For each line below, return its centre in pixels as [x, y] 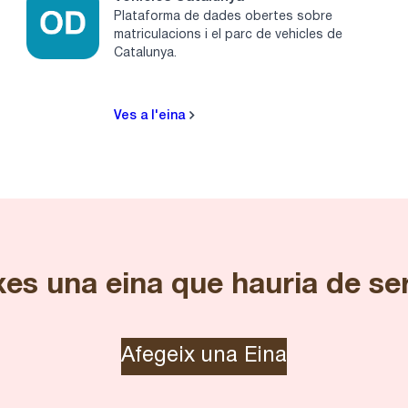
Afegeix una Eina [204, 356]
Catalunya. [146, 53]
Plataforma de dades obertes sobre [224, 16]
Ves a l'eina [152, 116]
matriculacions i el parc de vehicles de [229, 35]
